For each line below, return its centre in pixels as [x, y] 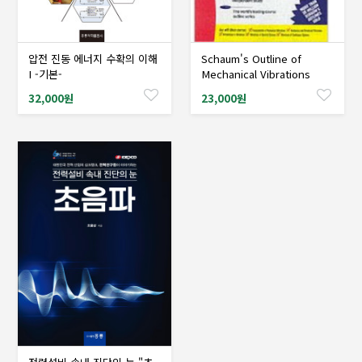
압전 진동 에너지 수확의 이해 [93, 58]
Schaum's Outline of [251, 58]
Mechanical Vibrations [256, 74]
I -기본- [45, 74]
